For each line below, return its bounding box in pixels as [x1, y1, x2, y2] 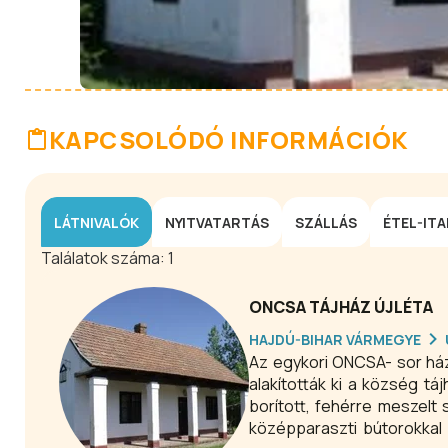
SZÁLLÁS [295, 212, 357, 232]
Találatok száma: [41, 247, 168, 269]
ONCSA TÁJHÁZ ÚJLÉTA [249, 296, 433, 318]
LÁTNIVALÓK [54, 212, 139, 232]
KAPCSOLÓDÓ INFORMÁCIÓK [49, 123, 408, 156]
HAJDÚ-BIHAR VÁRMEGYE [249, 329, 421, 349]
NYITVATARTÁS [165, 212, 269, 232]
